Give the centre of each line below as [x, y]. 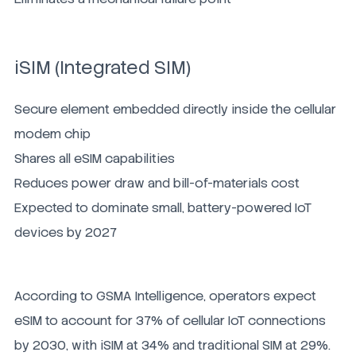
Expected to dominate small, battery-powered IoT [163, 208]
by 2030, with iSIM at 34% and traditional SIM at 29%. [172, 346]
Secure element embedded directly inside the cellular [175, 110]
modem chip [52, 134]
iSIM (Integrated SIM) [103, 68]
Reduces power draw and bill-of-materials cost [157, 184]
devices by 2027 [66, 233]
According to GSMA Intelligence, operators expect [165, 296]
